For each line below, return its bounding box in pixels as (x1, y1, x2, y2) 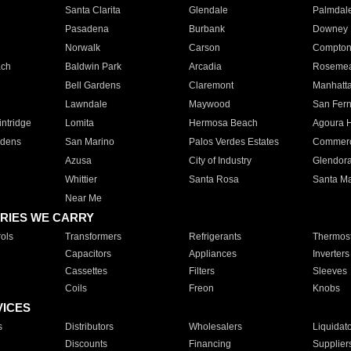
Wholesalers (188, 321, 242, 332)
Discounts (64, 338, 107, 349)
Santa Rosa (188, 174, 239, 185)
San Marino (64, 136, 114, 147)
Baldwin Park (64, 61, 121, 72)
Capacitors (64, 248, 111, 259)
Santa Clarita (64, 5, 121, 16)
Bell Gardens (64, 80, 121, 91)
